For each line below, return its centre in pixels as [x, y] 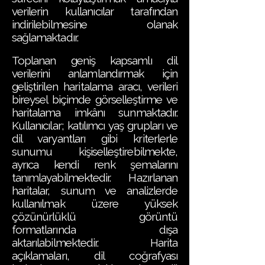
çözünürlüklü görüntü [95, 216]
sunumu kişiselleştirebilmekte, [95, 151]
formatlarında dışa [95, 230]
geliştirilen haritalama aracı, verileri [95, 86]
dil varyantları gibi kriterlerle [95, 138]
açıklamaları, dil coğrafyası [95, 256]
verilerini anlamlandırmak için [95, 73]
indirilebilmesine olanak [95, 24]
